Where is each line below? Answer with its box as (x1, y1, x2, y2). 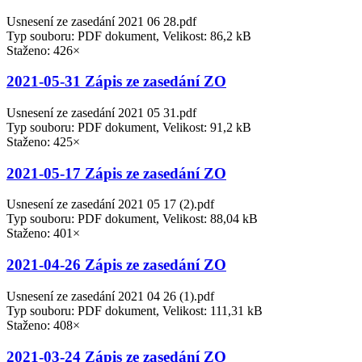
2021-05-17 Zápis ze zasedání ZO (6, 164, 226, 182)
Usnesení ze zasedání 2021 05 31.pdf (6, 106, 196, 120)
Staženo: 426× (6, 43, 80, 57)
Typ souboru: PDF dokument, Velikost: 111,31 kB (6, 303, 263, 318)
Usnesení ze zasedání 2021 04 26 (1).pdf (6, 288, 214, 303)
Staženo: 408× (6, 318, 80, 332)
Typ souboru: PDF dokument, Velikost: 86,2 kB (6, 28, 251, 43)
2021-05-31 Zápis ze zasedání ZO (6, 73, 226, 90)
